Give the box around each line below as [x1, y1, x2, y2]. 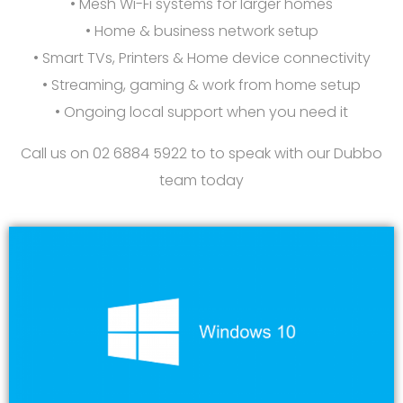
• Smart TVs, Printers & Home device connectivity [32, 48, 371, 69]
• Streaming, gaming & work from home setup [42, 75, 361, 96]
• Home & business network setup [85, 21, 318, 42]
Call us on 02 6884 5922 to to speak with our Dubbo [21, 143, 382, 165]
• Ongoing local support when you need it [55, 102, 348, 123]
